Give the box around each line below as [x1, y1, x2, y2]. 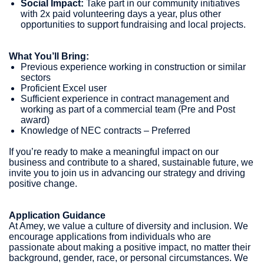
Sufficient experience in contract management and [21, 93, 229, 104]
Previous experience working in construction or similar [21, 61, 246, 72]
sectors [21, 72, 51, 82]
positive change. [9, 178, 77, 189]
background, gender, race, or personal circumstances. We [9, 252, 248, 263]
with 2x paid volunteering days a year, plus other [21, 8, 221, 19]
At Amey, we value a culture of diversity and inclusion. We [9, 220, 248, 231]
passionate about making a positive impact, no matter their [9, 242, 250, 252]
